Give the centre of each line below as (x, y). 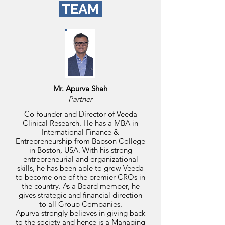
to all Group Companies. (80, 204)
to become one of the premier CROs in (80, 177)
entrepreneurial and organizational (80, 159)
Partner (80, 99)
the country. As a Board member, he (80, 186)
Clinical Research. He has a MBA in (80, 123)
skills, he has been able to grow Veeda (80, 168)
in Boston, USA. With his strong (80, 150)
